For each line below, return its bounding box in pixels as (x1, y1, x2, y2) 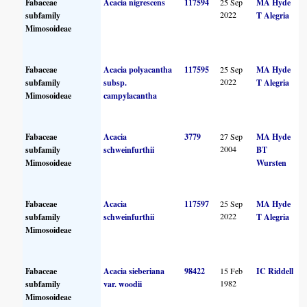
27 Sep (220, 130, 243, 142)
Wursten (256, 156, 287, 169)
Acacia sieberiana (103, 265, 165, 277)
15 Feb (220, 265, 243, 276)
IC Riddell (256, 265, 294, 277)
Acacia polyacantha (103, 63, 173, 75)
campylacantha (103, 89, 158, 101)
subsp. (103, 76, 127, 88)
